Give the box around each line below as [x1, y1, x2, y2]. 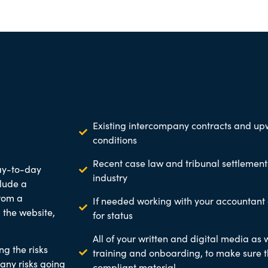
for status [92, 208, 133, 221]
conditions [92, 132, 137, 146]
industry [92, 170, 127, 184]
